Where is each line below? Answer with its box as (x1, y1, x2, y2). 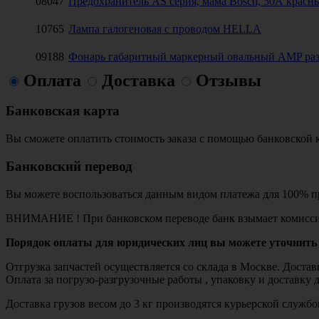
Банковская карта (6, 103, 120, 119)
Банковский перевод (6, 158, 132, 174)
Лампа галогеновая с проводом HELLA (68, 22, 261, 35)
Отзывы (196, 70, 261, 90)
